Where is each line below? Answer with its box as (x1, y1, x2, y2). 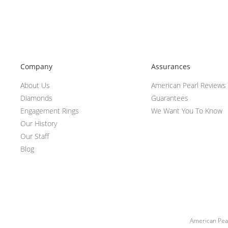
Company (20, 62, 52, 72)
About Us (20, 80, 50, 91)
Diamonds (20, 93, 52, 103)
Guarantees (151, 93, 188, 103)
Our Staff (20, 131, 49, 141)
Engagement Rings (20, 106, 79, 116)
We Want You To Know (151, 106, 222, 116)
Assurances (151, 62, 190, 72)
